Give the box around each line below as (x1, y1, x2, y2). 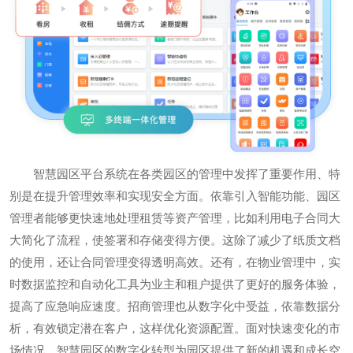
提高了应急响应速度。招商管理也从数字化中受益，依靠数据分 (9, 298, 340, 314)
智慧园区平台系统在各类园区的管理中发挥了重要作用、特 (33, 165, 340, 182)
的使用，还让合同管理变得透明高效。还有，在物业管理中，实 (9, 254, 340, 270)
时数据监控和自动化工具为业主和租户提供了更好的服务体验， (9, 276, 340, 292)
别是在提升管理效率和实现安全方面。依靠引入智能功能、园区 (9, 188, 340, 204)
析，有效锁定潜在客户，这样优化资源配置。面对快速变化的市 (9, 320, 340, 336)
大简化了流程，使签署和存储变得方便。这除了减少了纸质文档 (9, 232, 340, 248)
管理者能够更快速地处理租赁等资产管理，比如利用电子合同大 (9, 210, 340, 226)
